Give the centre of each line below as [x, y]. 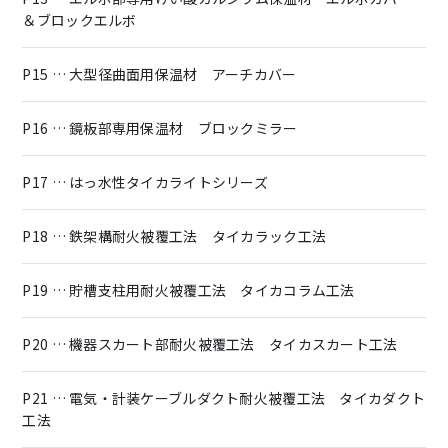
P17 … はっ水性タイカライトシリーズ [145, 181]
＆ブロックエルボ [79, 19]
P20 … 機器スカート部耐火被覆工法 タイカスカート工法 [210, 343]
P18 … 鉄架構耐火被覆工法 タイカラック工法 [174, 235]
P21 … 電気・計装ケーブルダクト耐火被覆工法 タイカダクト [224, 397]
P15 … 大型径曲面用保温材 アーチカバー [159, 73]
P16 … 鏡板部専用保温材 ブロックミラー [160, 127]
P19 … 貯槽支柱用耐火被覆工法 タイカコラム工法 [188, 289]
